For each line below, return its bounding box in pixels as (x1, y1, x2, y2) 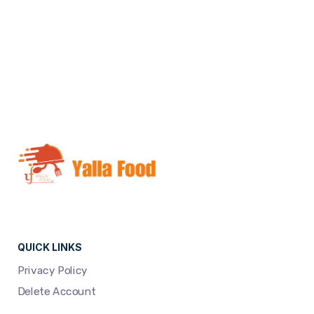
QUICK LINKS (18, 241, 82, 254)
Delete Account (18, 285, 97, 299)
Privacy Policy (18, 264, 88, 278)
